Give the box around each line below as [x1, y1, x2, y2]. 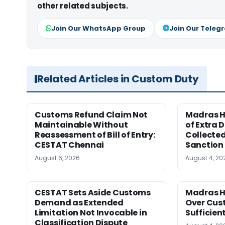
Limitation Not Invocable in [35, 207, 147, 219]
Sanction [185, 139, 223, 151]
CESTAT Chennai [35, 139, 104, 151]
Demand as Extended [35, 197, 124, 209]
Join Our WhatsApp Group [51, 24, 146, 34]
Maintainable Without [35, 119, 128, 131]
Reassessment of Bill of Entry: [35, 129, 155, 141]
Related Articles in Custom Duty [37, 72, 199, 86]
